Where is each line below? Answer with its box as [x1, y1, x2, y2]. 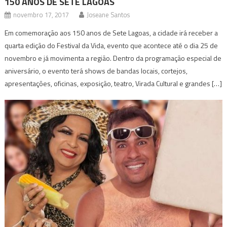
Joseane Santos [87, 10, 130, 20]
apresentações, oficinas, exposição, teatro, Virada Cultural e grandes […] [5, 78, 222, 89]
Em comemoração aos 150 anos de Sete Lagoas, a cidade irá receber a [5, 27, 218, 39]
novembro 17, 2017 [13, 10, 69, 20]
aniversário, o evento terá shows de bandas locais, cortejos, [5, 65, 188, 77]
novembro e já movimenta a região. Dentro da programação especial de [5, 53, 222, 64]
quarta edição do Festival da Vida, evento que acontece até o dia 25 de [5, 40, 218, 51]
